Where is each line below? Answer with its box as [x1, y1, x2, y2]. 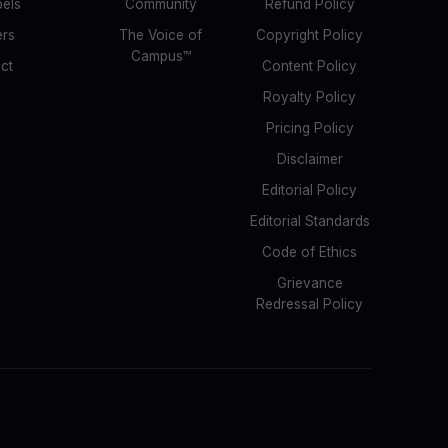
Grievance [276, 275, 343, 291]
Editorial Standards [249, 213, 370, 229]
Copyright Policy [256, 27, 363, 43]
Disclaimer [276, 151, 343, 167]
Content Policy [262, 58, 357, 74]
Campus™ [130, 48, 191, 64]
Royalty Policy [263, 89, 356, 105]
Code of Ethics [262, 244, 357, 260]
